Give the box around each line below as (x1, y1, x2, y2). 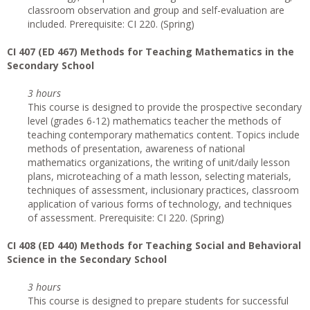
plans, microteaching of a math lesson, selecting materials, (28, 170, 291, 183)
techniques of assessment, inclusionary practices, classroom (28, 183, 299, 197)
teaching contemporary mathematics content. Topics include (28, 128, 300, 141)
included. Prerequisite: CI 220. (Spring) (28, 17, 194, 30)
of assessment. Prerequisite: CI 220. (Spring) (28, 211, 224, 224)
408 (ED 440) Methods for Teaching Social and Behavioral (19, 239, 301, 252)
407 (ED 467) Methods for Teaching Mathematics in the (19, 45, 294, 58)
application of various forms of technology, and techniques (28, 197, 292, 210)
